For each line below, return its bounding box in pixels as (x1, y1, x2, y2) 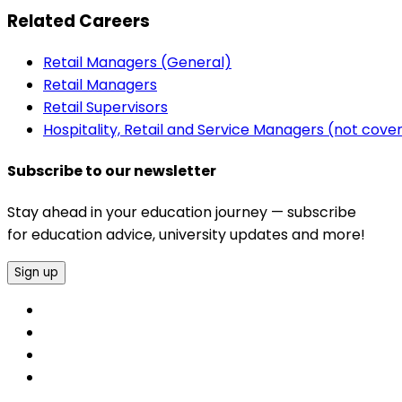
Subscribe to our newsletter (7, 160, 216, 181)
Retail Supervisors (43, 96, 168, 118)
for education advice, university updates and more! (7, 224, 365, 246)
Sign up (14, 264, 58, 282)
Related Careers (7, 8, 150, 33)
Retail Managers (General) (43, 51, 232, 73)
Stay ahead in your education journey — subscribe (7, 202, 356, 223)
